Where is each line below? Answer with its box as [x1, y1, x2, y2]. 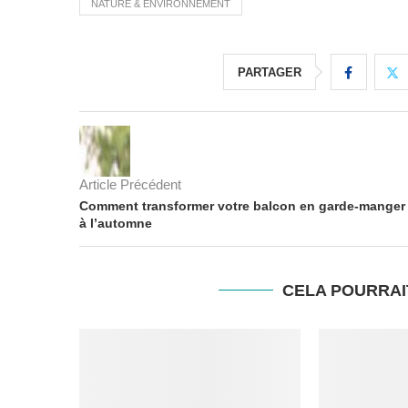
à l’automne [79, 215, 152, 230]
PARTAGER [237, 65, 301, 79]
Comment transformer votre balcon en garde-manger [79, 198, 405, 213]
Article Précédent [79, 176, 181, 192]
